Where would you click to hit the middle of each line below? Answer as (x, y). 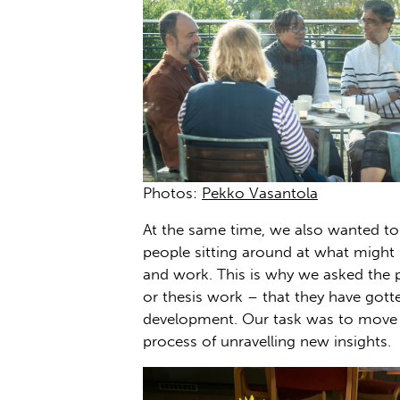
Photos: (172, 192)
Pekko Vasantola (260, 192)
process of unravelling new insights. (267, 341)
